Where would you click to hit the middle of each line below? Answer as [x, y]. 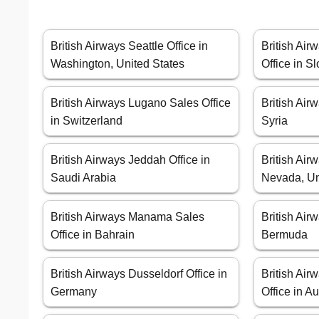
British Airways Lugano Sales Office [141, 103]
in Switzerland [87, 121]
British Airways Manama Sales [127, 217]
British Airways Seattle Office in [129, 46]
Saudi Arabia [83, 178]
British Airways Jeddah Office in [130, 160]
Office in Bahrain [93, 235]
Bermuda [285, 235]
